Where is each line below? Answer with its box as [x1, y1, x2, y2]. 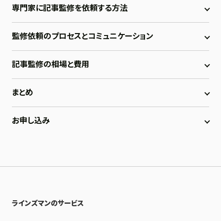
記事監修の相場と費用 [12, 60, 89, 69]
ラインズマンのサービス [12, 199, 84, 207]
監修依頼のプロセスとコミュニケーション [12, 32, 153, 41]
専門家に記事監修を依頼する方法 [12, 3, 128, 13]
